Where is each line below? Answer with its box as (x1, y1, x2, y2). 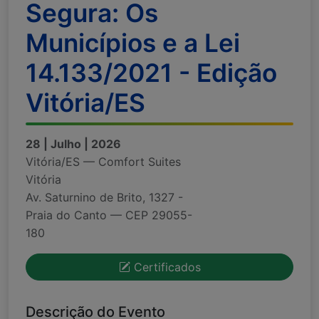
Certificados (130, 260, 201, 275)
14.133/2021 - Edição (26, 58, 277, 89)
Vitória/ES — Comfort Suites (26, 155, 181, 169)
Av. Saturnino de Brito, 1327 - (26, 190, 183, 205)
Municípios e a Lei (26, 28, 240, 59)
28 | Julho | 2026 (26, 137, 121, 152)
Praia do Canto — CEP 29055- (26, 208, 192, 223)
